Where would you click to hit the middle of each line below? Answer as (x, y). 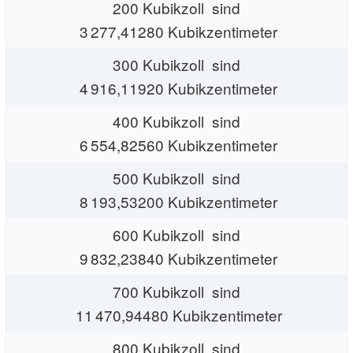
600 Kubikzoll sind (176, 234)
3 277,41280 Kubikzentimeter (176, 31)
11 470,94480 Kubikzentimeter (176, 314)
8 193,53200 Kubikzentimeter (176, 201)
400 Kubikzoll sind (176, 121)
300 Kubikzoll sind (176, 64)
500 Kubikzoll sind (176, 177)
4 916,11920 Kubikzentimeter (176, 87)
